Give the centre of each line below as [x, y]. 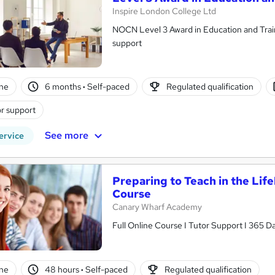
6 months [64, 86]
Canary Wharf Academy [157, 207]
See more [66, 136]
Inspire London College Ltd [164, 11]
